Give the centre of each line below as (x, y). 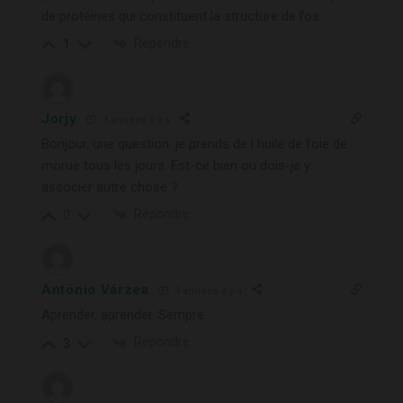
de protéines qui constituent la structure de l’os (180, 16)
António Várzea (95, 290)
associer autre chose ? (110, 188)
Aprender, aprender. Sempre (123, 315)
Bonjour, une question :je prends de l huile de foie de (194, 144)
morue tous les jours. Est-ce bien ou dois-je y (176, 166)
